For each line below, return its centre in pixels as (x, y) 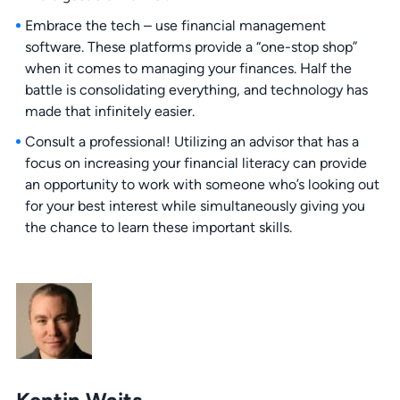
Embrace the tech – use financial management (175, 26)
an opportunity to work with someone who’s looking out (202, 185)
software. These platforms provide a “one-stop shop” (191, 47)
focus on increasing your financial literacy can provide (196, 163)
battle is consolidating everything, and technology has (196, 90)
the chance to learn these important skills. (158, 228)
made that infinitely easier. (109, 112)
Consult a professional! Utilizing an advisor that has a (192, 142)
